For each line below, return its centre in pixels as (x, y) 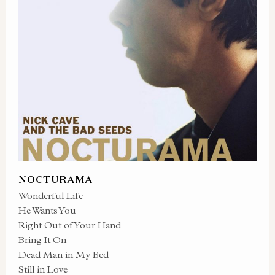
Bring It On (42, 240)
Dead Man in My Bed (64, 254)
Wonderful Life (51, 196)
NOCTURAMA (56, 179)
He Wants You (47, 210)
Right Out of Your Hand (70, 225)
